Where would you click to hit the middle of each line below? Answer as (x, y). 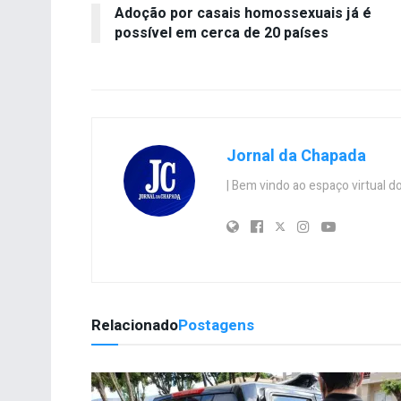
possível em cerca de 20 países (222, 34)
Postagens (216, 326)
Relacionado (135, 326)
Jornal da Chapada (296, 157)
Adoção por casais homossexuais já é (243, 14)
